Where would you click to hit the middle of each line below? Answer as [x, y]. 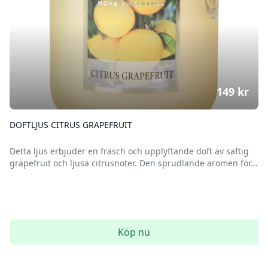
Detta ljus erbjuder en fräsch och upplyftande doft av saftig [129, 151]
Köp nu [134, 232]
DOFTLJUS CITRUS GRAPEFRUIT [71, 125]
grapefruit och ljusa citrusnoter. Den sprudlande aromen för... [134, 163]
